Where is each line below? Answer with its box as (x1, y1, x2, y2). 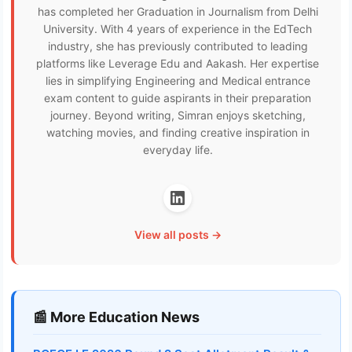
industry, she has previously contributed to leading (47, 39, 308, 53)
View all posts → (134, 228, 222, 242)
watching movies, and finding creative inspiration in (46, 126, 310, 140)
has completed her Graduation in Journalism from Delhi (37, 5, 318, 19)
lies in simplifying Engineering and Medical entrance (45, 74, 310, 88)
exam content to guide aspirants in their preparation (44, 91, 311, 105)
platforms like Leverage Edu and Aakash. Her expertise (36, 57, 319, 71)
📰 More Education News (33, 309, 200, 326)
